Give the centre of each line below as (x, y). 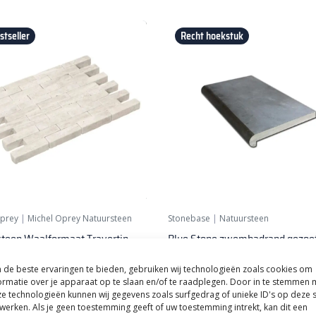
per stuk (232, 279)
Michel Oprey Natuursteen (80, 218)
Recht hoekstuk (212, 36)
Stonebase (189, 218)
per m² (22, 279)
